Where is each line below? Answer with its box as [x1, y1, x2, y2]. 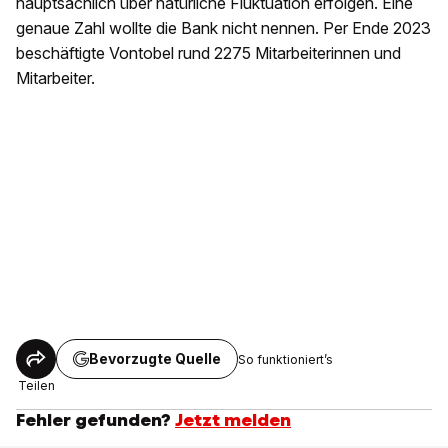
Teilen [17, 378, 55, 394]
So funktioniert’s [238, 351, 333, 367]
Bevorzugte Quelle [89, 350, 221, 368]
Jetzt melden [175, 409, 291, 432]
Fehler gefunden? [16, 409, 171, 432]
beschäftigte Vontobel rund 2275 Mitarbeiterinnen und [16, 43, 401, 64]
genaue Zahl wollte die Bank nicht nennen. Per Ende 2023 [16, 18, 431, 39]
